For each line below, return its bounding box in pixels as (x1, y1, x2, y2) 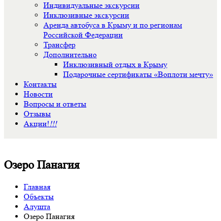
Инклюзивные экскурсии (43, 10, 129, 20)
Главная (24, 182, 50, 191)
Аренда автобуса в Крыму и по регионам (43, 20, 182, 30)
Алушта (24, 201, 50, 211)
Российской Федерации (43, 30, 123, 39)
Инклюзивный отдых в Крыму (63, 60, 167, 69)
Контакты (24, 79, 57, 89)
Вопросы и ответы (24, 99, 86, 109)
